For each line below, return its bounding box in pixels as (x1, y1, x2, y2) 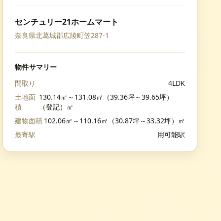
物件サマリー (15, 64, 57, 71)
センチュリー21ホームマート (15, 16, 119, 27)
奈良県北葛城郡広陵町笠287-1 (15, 31, 110, 40)
